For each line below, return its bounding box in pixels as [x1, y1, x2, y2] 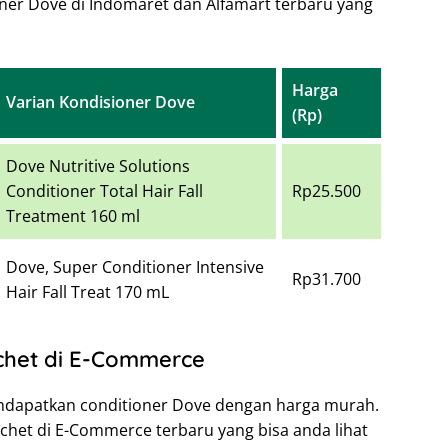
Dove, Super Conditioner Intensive [6, 256, 264, 279]
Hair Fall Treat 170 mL [6, 281, 169, 304]
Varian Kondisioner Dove [6, 91, 195, 114]
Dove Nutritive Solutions [6, 155, 190, 178]
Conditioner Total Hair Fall [6, 180, 203, 203]
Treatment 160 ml [6, 205, 140, 228]
